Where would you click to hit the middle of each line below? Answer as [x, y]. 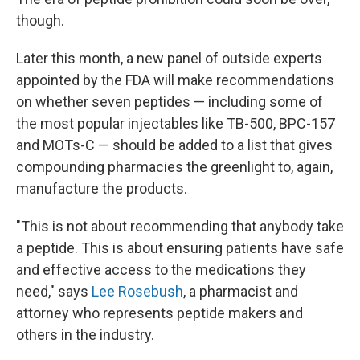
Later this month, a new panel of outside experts [169, 58]
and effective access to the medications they [161, 270]
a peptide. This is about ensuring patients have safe [180, 248]
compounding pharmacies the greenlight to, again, [174, 167]
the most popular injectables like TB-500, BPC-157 [176, 123]
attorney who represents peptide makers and [160, 313]
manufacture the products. [102, 188]
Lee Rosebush [137, 291]
